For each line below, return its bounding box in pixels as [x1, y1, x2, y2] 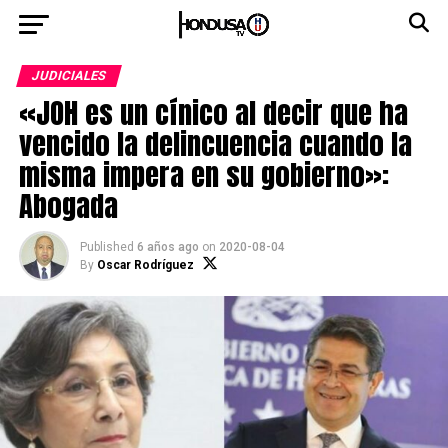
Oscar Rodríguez [96, 258, 194, 272]
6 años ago [136, 240, 199, 254]
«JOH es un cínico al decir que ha [18, 91, 408, 134]
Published [79, 240, 134, 254]
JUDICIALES [29, 68, 108, 83]
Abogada [18, 184, 118, 227]
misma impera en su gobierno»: [18, 153, 389, 196]
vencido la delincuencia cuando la [18, 122, 412, 165]
